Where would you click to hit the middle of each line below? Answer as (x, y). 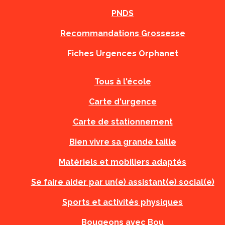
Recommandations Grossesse (123, 33)
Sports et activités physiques (123, 202)
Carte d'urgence (123, 102)
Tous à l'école (123, 82)
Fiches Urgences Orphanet (123, 53)
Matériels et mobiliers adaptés (123, 162)
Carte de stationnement (123, 122)
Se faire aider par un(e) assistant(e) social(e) (123, 182)
